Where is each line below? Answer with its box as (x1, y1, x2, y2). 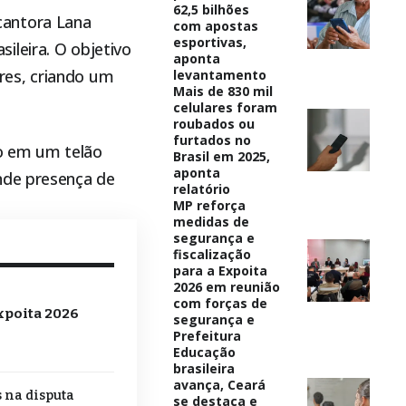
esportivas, (172, 33, 246, 51)
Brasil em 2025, (172, 147, 270, 165)
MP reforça (172, 196, 246, 214)
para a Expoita (172, 261, 267, 279)
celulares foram (172, 98, 277, 116)
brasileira (172, 359, 235, 377)
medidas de (172, 212, 249, 230)
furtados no (172, 130, 251, 149)
